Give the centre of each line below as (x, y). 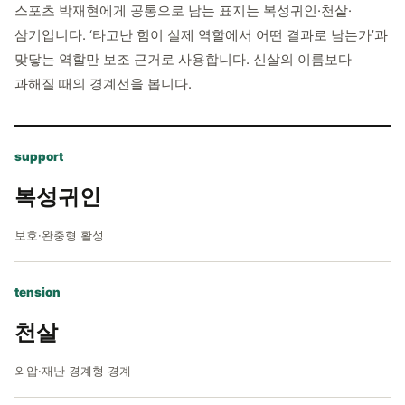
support (39, 156)
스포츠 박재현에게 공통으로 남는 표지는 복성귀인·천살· (183, 10)
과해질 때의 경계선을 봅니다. (103, 84)
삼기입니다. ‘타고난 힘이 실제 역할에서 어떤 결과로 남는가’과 (201, 35)
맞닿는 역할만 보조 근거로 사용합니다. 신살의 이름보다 (183, 59)
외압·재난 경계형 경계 (73, 371)
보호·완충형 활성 (59, 235)
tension (38, 292)
